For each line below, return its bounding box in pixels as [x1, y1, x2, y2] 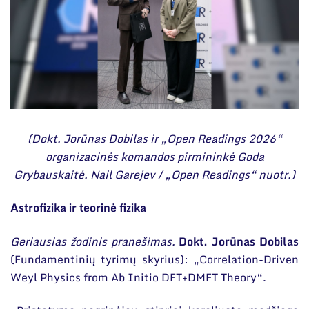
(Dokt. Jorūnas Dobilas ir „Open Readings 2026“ [27, 129, 282, 148]
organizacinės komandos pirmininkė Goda [45, 147, 264, 166]
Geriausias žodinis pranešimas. [10, 232, 179, 250]
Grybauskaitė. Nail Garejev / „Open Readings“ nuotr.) [14, 165, 295, 183]
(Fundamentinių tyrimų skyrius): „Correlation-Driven [10, 250, 299, 268]
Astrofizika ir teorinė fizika [10, 199, 146, 217]
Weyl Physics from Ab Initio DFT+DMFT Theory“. [10, 268, 266, 286]
